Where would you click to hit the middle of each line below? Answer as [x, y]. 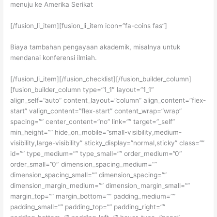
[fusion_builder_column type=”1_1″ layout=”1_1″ [82, 90]
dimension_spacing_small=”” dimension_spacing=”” [89, 175]
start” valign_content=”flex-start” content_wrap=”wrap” [96, 111]
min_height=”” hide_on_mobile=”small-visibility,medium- [96, 132]
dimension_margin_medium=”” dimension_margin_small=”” [100, 186]
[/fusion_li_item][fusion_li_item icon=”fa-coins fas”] [89, 26]
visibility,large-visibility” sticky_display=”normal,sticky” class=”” [108, 143]
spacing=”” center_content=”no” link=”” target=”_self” [93, 122]
